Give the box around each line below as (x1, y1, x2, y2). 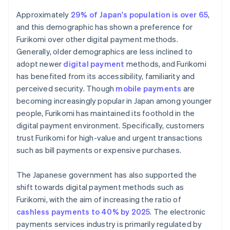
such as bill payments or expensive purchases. (16, 145, 182, 156)
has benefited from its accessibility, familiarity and (16, 71, 195, 82)
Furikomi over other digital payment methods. (16, 34, 178, 45)
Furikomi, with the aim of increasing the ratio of (16, 194, 181, 205)
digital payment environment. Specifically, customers (16, 120, 205, 131)
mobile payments (116, 83, 182, 94)
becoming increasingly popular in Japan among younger (16, 95, 212, 106)
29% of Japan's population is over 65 (70, 9, 208, 20)
